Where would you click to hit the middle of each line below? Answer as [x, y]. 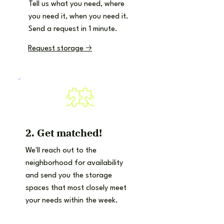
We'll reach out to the [61, 151]
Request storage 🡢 [60, 49]
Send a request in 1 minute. [73, 29]
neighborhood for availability [74, 163]
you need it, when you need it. [78, 17]
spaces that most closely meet [76, 188]
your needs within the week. [72, 201]
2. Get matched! [64, 133]
